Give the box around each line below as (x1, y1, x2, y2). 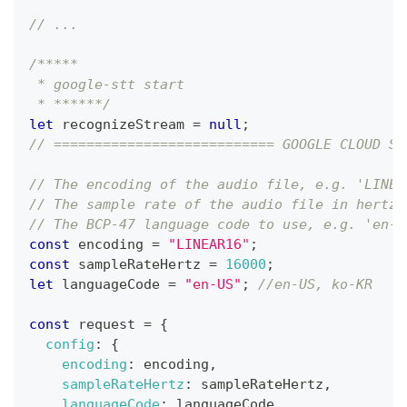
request (70, 315, 144, 333)
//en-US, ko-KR (258, 275, 372, 293)
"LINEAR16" (168, 235, 250, 253)
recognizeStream (54, 115, 193, 133)
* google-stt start (29, 75, 184, 93)
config (45, 335, 94, 352)
